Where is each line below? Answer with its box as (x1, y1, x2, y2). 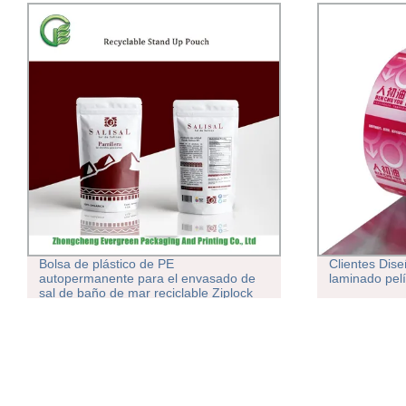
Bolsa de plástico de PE (38, 256, 174, 272)
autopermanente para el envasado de (38, 271, 256, 286)
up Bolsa (38, 314, 89, 330)
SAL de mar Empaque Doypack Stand (38, 300, 256, 315)
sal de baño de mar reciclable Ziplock (38, 285, 253, 301)
